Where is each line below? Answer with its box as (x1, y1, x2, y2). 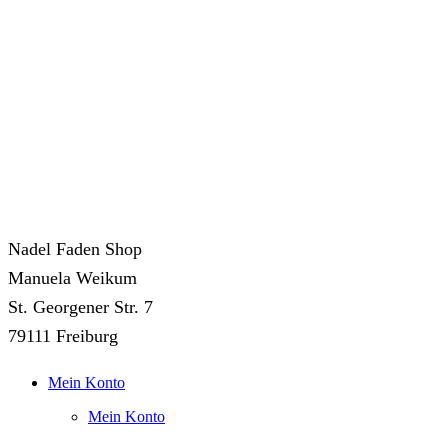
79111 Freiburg (8, 326, 118, 347)
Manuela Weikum (8, 268, 137, 289)
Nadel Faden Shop (8, 239, 142, 260)
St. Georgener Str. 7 (8, 297, 153, 318)
